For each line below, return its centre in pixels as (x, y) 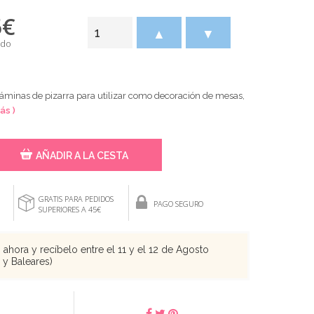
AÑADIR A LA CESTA (82, 155)
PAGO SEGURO (178, 204)
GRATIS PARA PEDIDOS (76, 198)
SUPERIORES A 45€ (70, 209)
